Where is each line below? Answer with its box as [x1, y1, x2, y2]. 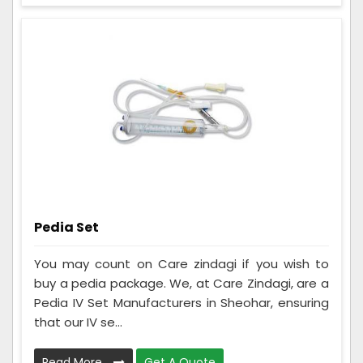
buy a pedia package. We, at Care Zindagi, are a [34, 275, 329, 293]
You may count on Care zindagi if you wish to [34, 255, 329, 273]
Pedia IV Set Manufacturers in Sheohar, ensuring [34, 294, 329, 312]
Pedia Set [34, 218, 99, 237]
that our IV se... [34, 314, 122, 331]
